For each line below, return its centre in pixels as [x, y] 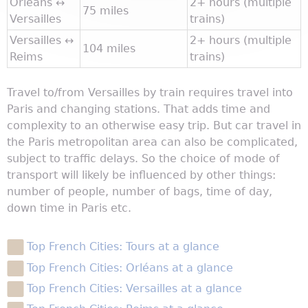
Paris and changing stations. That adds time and [139, 109]
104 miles [109, 49]
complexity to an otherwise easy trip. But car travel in [154, 126]
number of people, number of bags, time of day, [140, 192]
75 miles [106, 11]
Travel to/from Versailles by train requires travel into [150, 93]
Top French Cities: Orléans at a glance [130, 267]
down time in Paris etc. [69, 208]
